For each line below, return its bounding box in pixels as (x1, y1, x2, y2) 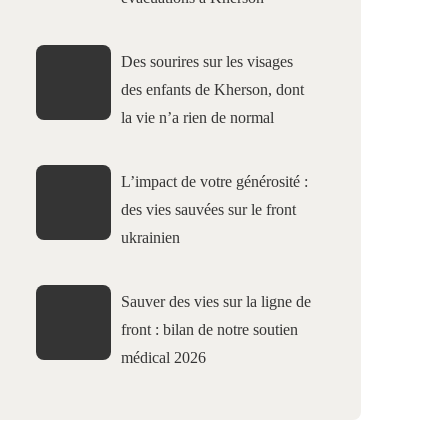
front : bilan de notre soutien (121, 321, 298, 338)
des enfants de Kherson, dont (121, 81, 304, 98)
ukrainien (121, 229, 180, 246)
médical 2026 (121, 349, 206, 366)
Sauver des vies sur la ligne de (121, 293, 311, 310)
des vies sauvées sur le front (121, 201, 296, 218)
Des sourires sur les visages (121, 53, 293, 70)
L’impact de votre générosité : (121, 173, 308, 190)
